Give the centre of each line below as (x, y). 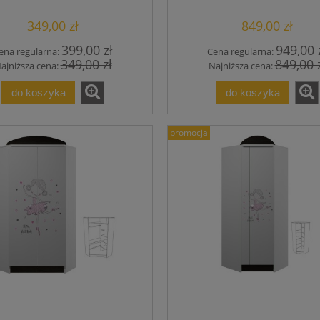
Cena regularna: (241, 51)
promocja (189, 133)
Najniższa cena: (241, 65)
